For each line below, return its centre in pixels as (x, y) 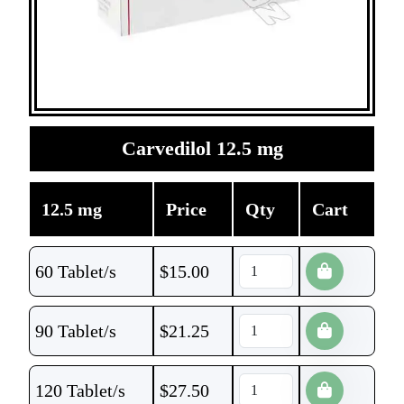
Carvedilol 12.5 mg (202, 148)
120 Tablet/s (80, 390)
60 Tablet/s (76, 271)
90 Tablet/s (76, 331)
